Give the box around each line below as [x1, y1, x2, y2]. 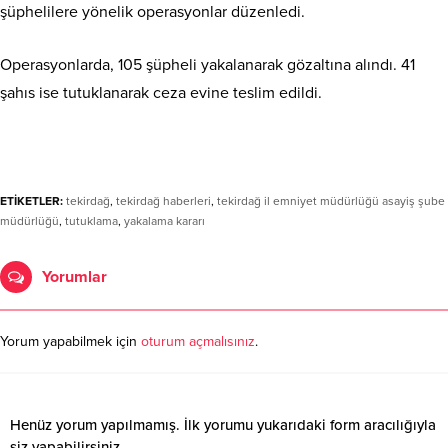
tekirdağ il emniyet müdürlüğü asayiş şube [217, 194, 445, 209]
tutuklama [65, 214, 118, 229]
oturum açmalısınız [141, 333, 255, 351]
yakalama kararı [124, 214, 205, 229]
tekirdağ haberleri [116, 194, 211, 209]
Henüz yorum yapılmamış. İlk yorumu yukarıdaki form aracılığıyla [10, 416, 436, 435]
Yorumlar [42, 267, 107, 288]
